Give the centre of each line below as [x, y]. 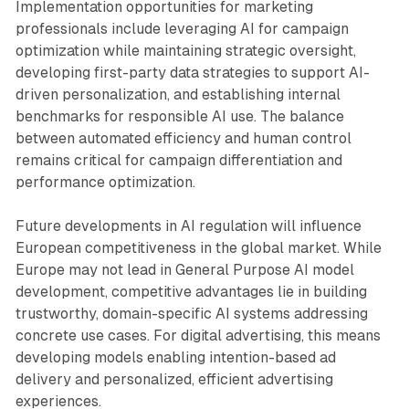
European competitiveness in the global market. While [198, 248]
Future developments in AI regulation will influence [188, 226]
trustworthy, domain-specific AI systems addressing [191, 314]
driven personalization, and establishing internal [178, 95]
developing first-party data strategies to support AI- [192, 73]
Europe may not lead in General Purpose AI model [184, 270]
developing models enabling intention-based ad [175, 358]
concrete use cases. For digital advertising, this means [198, 336]
